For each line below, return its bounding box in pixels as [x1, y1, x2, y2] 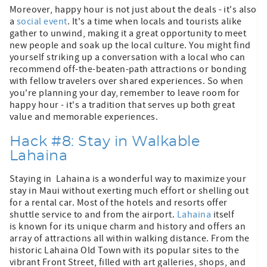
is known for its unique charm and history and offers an [10, 220, 246, 232]
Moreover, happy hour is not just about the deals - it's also [10, 3, 257, 15]
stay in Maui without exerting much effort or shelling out [10, 184, 249, 197]
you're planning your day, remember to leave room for [10, 86, 240, 99]
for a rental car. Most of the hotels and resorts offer [10, 196, 228, 209]
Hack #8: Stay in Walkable [10, 134, 200, 149]
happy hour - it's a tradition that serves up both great [10, 98, 235, 111]
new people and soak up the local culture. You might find [10, 39, 251, 51]
